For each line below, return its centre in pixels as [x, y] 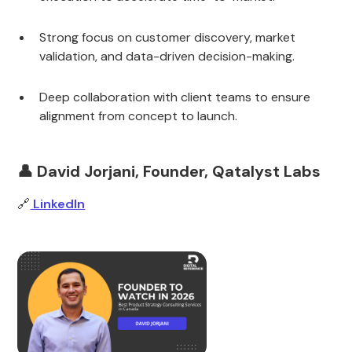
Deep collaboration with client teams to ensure [175, 97]
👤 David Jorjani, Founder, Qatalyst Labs [169, 171]
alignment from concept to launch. [139, 116]
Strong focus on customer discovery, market [168, 37]
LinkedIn [58, 204]
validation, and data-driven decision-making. [167, 56]
